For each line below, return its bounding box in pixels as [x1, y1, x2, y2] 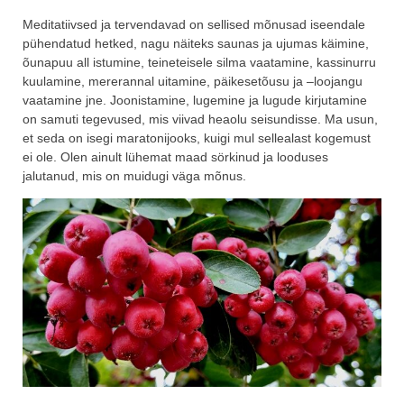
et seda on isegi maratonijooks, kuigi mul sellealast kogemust [23, 131, 371, 146]
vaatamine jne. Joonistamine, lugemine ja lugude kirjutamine [23, 93, 367, 108]
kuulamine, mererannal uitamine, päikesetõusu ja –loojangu [23, 74, 363, 89]
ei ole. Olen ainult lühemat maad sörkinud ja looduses [23, 150, 328, 165]
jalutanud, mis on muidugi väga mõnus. [23, 169, 246, 184]
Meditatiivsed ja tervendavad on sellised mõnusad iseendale [23, 17, 365, 32]
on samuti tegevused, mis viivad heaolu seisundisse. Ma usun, [23, 112, 378, 127]
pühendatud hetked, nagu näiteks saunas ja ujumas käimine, [23, 36, 369, 51]
